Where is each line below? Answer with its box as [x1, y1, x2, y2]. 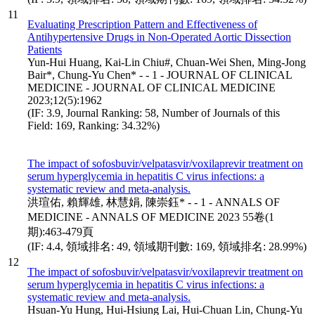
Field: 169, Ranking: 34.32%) [27, 119, 160, 131]
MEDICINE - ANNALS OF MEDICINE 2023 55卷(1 [27, 210, 274, 223]
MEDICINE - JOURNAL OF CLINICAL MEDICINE [27, 81, 276, 94]
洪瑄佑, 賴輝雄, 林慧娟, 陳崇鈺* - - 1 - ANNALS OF [27, 195, 280, 208]
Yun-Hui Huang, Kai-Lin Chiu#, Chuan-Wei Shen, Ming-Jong [27, 56, 306, 68]
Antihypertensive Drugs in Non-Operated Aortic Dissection [27, 30, 291, 43]
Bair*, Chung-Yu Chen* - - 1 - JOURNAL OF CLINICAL [27, 68, 292, 81]
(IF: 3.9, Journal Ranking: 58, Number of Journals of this [27, 106, 280, 119]
